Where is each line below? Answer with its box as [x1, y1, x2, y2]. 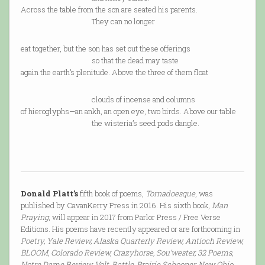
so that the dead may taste [20, 55, 179, 66]
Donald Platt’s [20, 188, 78, 199]
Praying [20, 212, 49, 223]
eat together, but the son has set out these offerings [20, 43, 190, 54]
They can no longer [20, 16, 155, 27]
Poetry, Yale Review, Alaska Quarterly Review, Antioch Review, [20, 235, 243, 247]
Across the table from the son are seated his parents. [20, 4, 198, 15]
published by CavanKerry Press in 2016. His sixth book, [20, 200, 212, 211]
